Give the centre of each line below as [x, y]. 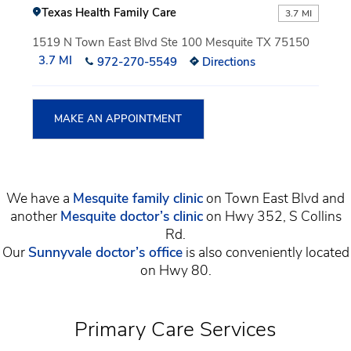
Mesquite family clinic [138, 199]
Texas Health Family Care [109, 12]
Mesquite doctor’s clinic [131, 217]
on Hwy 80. [175, 271]
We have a [40, 199]
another [35, 217]
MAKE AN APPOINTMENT [118, 119]
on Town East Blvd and [274, 199]
